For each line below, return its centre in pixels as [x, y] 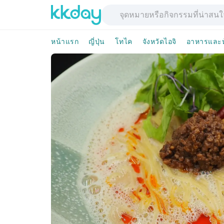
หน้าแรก [65, 41]
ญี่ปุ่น [97, 41]
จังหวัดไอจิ [159, 41]
